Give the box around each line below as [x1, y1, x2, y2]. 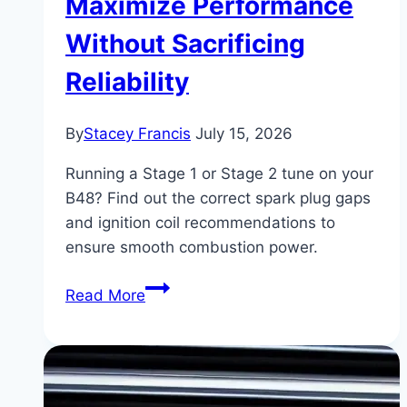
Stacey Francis [84, 124, 191, 144]
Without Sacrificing [65, 27, 305, 59]
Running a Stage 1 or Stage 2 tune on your [65, 164, 373, 184]
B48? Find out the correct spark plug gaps [65, 189, 371, 208]
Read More [65, 286, 145, 305]
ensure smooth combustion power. [65, 238, 318, 257]
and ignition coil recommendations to [65, 213, 335, 233]
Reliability [65, 65, 189, 97]
